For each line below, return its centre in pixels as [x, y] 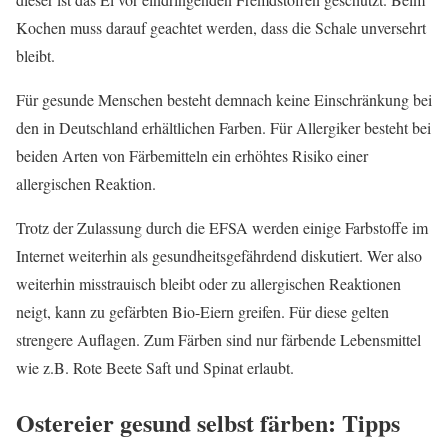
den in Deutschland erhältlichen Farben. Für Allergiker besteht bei [223, 127]
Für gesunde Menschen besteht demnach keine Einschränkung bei [224, 99]
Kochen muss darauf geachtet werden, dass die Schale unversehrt [221, 27]
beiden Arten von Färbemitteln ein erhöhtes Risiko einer [192, 155]
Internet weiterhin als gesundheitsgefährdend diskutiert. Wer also [219, 255]
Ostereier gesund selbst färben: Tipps [208, 422]
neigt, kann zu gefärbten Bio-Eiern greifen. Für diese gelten [202, 311]
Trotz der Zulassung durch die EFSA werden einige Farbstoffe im [222, 227]
